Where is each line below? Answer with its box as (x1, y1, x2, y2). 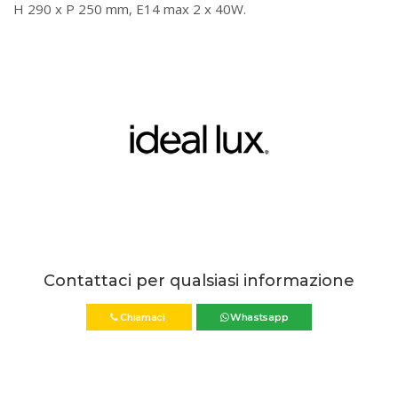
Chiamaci (117, 311, 168, 323)
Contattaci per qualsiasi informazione (44, 271, 354, 291)
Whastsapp (227, 311, 289, 323)
